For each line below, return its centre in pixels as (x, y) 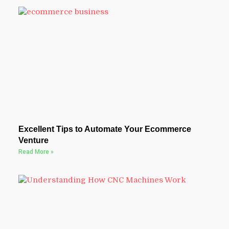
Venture (33, 140)
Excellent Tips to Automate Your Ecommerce (105, 129)
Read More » (36, 152)
